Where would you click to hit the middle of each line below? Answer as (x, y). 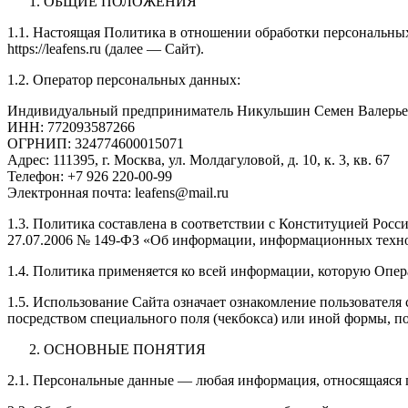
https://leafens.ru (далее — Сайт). (106, 48)
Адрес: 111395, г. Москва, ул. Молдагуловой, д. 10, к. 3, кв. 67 (199, 159)
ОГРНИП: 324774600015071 (96, 143)
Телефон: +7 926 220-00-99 (90, 176)
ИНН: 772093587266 (71, 127)
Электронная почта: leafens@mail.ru (118, 192)
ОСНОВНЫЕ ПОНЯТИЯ (125, 349)
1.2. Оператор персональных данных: (124, 79)
